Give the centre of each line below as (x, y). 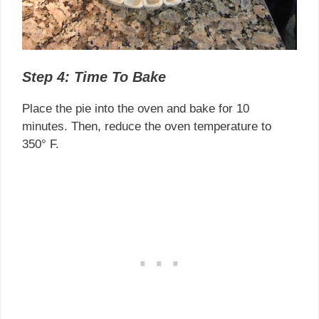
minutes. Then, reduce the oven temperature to (147, 126)
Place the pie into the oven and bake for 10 (136, 108)
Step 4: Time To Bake (94, 77)
